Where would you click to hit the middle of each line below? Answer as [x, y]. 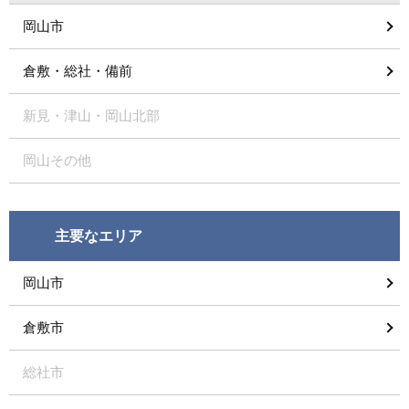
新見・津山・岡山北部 [91, 115]
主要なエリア [99, 236]
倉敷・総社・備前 [78, 71]
